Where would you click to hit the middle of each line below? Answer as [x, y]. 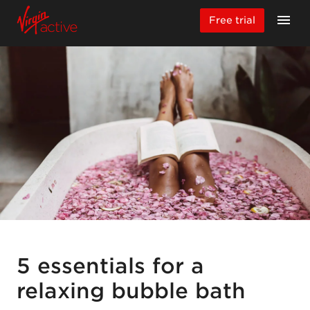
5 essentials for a [110, 265]
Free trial [232, 20]
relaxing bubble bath [131, 290]
